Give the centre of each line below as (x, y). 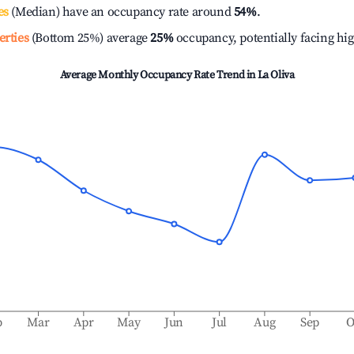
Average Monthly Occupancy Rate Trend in (158, 75)
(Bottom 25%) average (88, 38)
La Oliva (276, 75)
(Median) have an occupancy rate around (121, 12)
